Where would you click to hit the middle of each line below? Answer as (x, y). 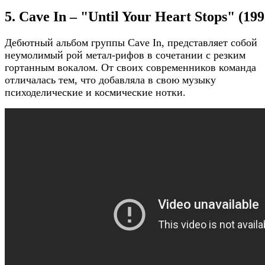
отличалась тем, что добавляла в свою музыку (110, 80)
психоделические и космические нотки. (95, 92)
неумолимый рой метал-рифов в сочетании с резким (125, 55)
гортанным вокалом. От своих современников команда (130, 67)
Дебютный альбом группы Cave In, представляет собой (131, 42)
